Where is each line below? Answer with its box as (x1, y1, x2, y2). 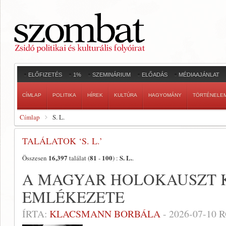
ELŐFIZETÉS (28, 72, 62, 78)
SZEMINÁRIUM (92, 72, 131, 78)
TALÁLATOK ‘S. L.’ (22, 135, 102, 147)
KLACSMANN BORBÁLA (49, 207, 160, 220)
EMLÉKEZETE (22, 186, 125, 207)
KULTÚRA (114, 92, 137, 98)
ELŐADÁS (142, 72, 167, 78)
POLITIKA (52, 92, 76, 98)
